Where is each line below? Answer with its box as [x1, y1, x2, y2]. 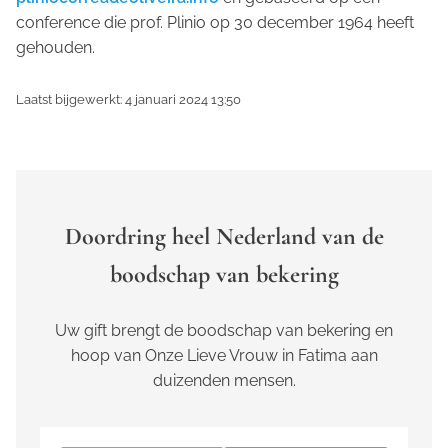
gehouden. [16, 37, 95, 57]
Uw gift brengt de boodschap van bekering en [55, 320, 393, 340]
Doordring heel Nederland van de [64, 221, 384, 251]
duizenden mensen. [152, 370, 296, 390]
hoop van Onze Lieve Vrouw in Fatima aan [70, 345, 378, 365]
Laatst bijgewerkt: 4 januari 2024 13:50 [16, 91, 241, 107]
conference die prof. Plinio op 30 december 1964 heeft [16, 12, 414, 32]
